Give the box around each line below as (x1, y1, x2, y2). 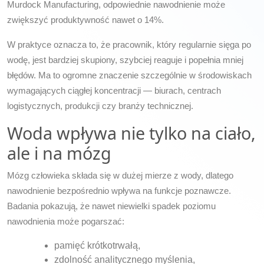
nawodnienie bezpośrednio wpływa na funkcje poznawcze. (7, 185, 231, 196)
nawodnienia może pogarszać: (7, 216, 124, 226)
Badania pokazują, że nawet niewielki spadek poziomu (7, 200, 216, 211)
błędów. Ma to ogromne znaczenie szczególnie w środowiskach (7, 70, 252, 80)
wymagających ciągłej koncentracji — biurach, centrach (7, 85, 221, 95)
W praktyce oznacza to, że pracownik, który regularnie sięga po (7, 39, 251, 49)
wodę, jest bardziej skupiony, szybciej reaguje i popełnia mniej (7, 54, 243, 65)
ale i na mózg (7, 141, 111, 164)
